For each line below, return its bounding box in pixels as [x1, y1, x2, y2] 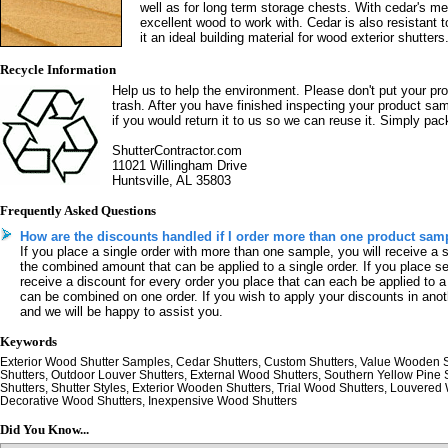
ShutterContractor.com [111, 143, 242, 158]
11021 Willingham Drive [111, 158, 247, 173]
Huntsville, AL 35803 [111, 173, 231, 188]
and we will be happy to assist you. [19, 304, 223, 319]
